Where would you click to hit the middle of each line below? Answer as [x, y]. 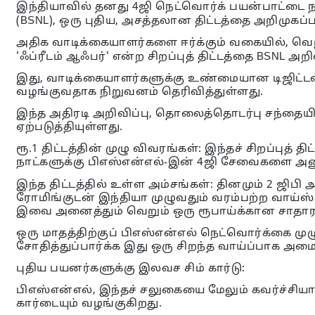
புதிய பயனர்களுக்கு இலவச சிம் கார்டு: [132, 269]
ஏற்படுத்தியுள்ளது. [71, 128]
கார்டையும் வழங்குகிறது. [91, 304]
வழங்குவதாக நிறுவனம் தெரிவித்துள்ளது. [141, 92]
